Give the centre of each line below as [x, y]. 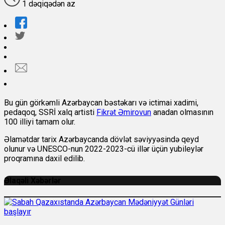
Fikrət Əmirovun [124, 113]
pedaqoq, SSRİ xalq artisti [50, 113]
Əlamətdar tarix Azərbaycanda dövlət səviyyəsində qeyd [101, 140]
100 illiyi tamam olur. [40, 122]
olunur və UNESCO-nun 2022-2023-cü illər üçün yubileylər [104, 149]
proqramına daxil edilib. [44, 159]
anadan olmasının [182, 113]
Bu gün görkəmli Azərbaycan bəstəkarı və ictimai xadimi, [101, 103]
